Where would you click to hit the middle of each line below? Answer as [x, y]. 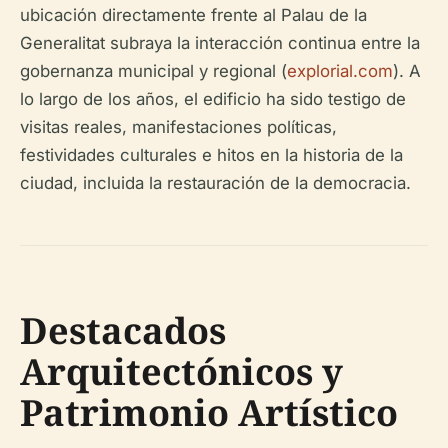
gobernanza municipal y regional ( [153, 70]
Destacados [123, 330]
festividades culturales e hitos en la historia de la [211, 154]
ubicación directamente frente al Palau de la [193, 14]
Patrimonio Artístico [209, 412]
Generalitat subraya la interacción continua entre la [220, 42]
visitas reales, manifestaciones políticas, [178, 126]
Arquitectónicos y [181, 371]
